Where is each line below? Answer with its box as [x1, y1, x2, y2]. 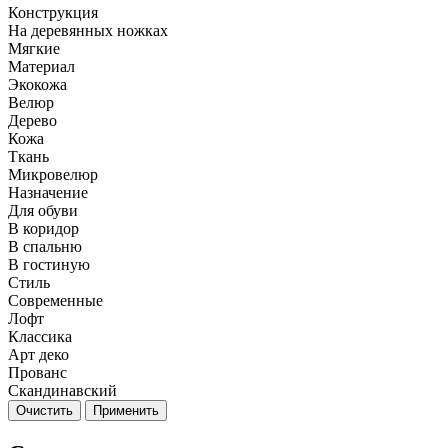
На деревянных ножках [8, 22, 168, 39]
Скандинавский [8, 382, 117, 399]
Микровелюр [8, 166, 98, 183]
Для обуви [8, 202, 78, 219]
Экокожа [8, 76, 67, 93]
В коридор [8, 220, 79, 237]
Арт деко [8, 346, 69, 363]
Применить [93, 403, 159, 418]
